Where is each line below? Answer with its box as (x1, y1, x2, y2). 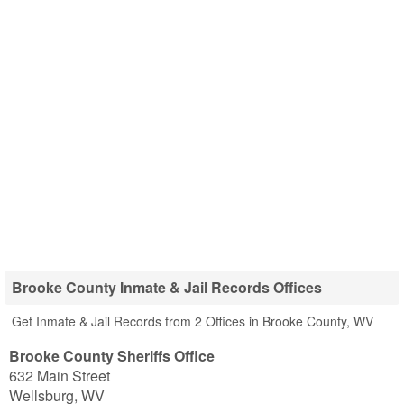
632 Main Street (9, 365, 110, 386)
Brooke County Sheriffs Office (9, 345, 215, 366)
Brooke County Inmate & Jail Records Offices (12, 277, 322, 298)
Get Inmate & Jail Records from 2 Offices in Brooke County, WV (12, 312, 373, 330)
